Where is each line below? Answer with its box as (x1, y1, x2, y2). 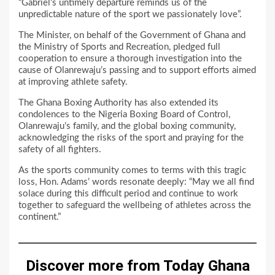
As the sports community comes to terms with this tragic (18, 165, 246, 175)
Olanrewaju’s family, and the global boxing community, (18, 121, 236, 131)
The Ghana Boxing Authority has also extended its (18, 98, 219, 107)
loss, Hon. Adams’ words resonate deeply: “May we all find (18, 177, 254, 187)
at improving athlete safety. (18, 77, 128, 87)
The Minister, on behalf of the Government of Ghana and (18, 30, 246, 40)
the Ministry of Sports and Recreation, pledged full (18, 42, 220, 52)
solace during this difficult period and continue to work (18, 188, 238, 198)
